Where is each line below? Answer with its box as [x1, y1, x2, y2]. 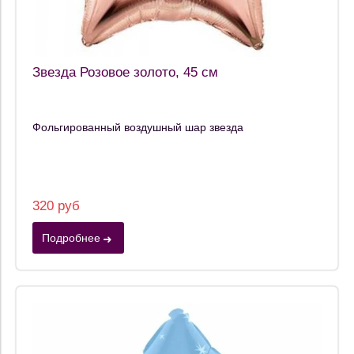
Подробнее [42, 231, 100, 244]
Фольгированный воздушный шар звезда [32, 120, 243, 134]
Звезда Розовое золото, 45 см [32, 65, 218, 81]
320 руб [32, 198, 80, 213]
